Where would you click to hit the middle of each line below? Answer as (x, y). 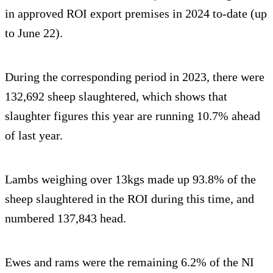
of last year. (34, 136)
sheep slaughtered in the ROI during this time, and (129, 199)
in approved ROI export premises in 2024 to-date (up (136, 14)
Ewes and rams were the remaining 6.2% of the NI (129, 262)
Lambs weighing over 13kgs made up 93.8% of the (130, 179)
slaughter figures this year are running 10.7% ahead (133, 116)
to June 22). (34, 33)
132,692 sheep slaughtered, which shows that (116, 97)
